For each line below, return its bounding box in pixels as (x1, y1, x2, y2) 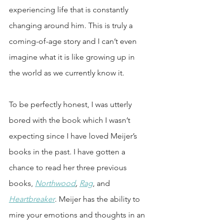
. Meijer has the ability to (55, 194, 142, 204)
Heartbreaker (9, 194, 55, 204)
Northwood (35, 179, 75, 188)
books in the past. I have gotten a (9, 147, 127, 156)
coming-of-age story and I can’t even (9, 37, 139, 46)
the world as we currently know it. (9, 68, 124, 77)
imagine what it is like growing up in (9, 52, 137, 62)
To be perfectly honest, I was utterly (9, 100, 134, 109)
